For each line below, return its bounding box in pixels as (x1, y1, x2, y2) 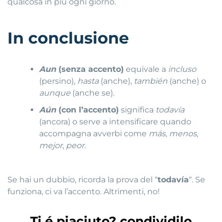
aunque (39, 88, 71, 98)
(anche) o (167, 76, 207, 86)
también (134, 76, 168, 86)
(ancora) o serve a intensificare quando (39, 117, 192, 127)
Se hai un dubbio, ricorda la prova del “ (7, 175, 158, 184)
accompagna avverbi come (39, 129, 149, 139)
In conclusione (7, 28, 129, 48)
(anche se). (70, 88, 115, 98)
